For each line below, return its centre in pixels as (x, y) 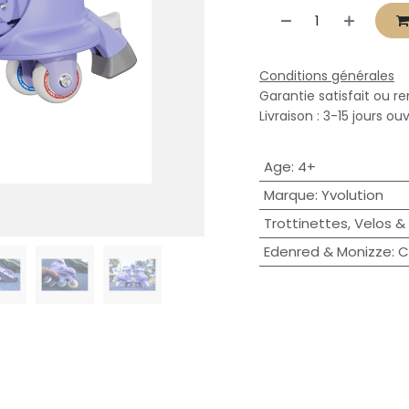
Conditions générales (327, 75)
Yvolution (352, 194)
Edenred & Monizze (327, 251)
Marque (289, 194)
